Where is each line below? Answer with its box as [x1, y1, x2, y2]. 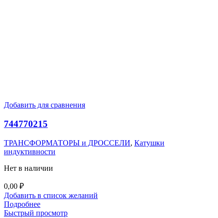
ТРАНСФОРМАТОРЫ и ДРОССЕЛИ [4, 138, 130, 147]
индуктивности [4, 147, 55, 156]
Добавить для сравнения [4, 101, 85, 109]
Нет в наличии [4, 163, 53, 172]
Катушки [134, 138, 164, 147]
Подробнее [4, 200, 40, 208]
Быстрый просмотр [4, 208, 68, 217]
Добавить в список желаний [4, 191, 98, 200]
